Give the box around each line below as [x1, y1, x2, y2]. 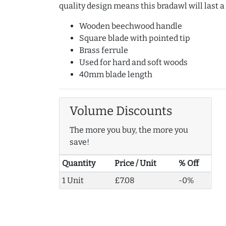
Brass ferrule [79, 45, 128, 55]
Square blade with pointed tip [79, 33, 190, 43]
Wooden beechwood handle [79, 21, 182, 31]
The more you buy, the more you [70, 125, 188, 135]
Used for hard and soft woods [79, 58, 188, 68]
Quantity [62, 158, 95, 168]
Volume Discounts [70, 104, 172, 119]
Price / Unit [114, 158, 156, 168]
